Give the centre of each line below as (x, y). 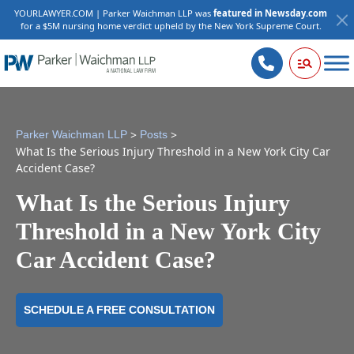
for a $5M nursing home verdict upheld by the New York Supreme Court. (171, 26)
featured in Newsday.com (270, 13)
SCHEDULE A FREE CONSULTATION (119, 310)
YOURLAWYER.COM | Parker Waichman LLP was (114, 13)
